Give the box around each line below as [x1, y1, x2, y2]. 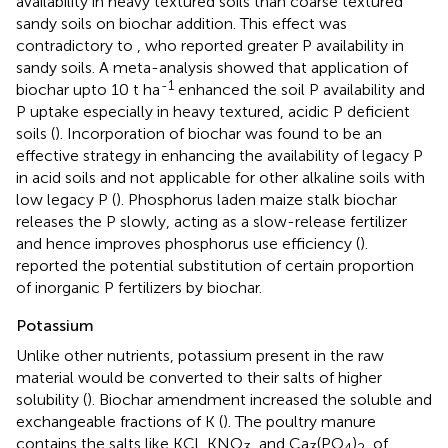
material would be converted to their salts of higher [16, 367, 382, 387]
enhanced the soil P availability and [174, 79, 425, 99]
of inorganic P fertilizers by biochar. [16, 277, 262, 297]
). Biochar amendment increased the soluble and [87, 389, 432, 409]
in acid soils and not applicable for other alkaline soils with [16, 167, 425, 187]
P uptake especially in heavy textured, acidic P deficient [16, 101, 410, 121]
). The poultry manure [223, 411, 376, 431]
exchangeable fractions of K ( [16, 411, 223, 431]
